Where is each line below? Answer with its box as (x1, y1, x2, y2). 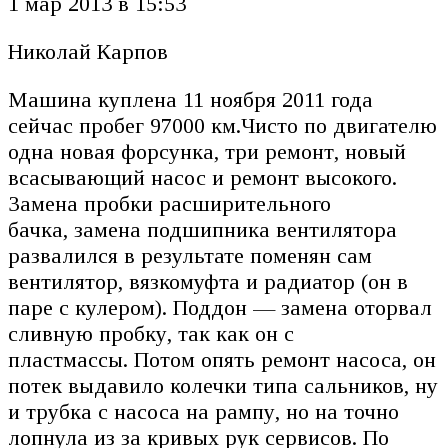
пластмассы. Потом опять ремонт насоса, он (8, 347, 436, 373)
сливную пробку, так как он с (8, 321, 294, 347)
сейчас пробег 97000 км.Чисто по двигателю (8, 113, 437, 139)
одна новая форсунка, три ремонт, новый (8, 139, 406, 165)
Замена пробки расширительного (8, 191, 331, 217)
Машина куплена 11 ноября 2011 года (8, 87, 373, 113)
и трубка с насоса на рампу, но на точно (8, 399, 399, 425)
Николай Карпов (8, 39, 168, 65)
